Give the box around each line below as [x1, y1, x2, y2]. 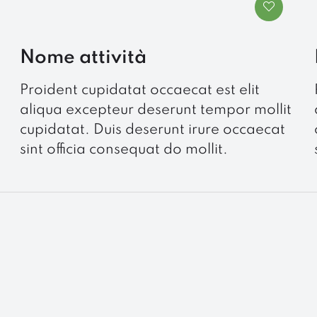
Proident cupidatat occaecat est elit [19, 83, 260, 98]
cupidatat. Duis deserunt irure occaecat [19, 122, 285, 137]
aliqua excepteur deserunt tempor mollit [19, 103, 292, 117]
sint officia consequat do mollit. [19, 142, 228, 157]
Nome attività [19, 47, 146, 67]
